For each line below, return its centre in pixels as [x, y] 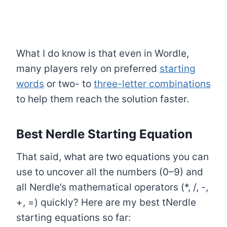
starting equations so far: [73, 218]
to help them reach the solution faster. [103, 99]
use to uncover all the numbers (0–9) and [110, 172]
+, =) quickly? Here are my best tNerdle [106, 203]
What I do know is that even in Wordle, [103, 54]
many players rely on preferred [88, 69]
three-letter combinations [152, 84]
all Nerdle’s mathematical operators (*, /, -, [112, 187]
